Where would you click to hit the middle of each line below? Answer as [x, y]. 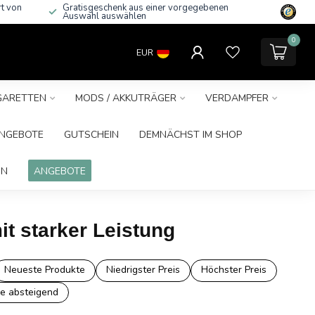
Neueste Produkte [44, 270]
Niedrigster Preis [143, 270]
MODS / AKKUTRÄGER [126, 98]
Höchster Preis [233, 270]
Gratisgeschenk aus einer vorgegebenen [146, 8]
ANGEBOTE [59, 171]
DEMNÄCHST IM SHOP [191, 135]
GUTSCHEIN [91, 135]
